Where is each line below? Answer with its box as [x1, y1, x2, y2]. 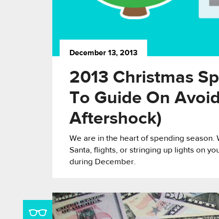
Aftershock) [69, 109, 162, 128]
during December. [69, 157, 136, 166]
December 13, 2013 [69, 49, 137, 57]
